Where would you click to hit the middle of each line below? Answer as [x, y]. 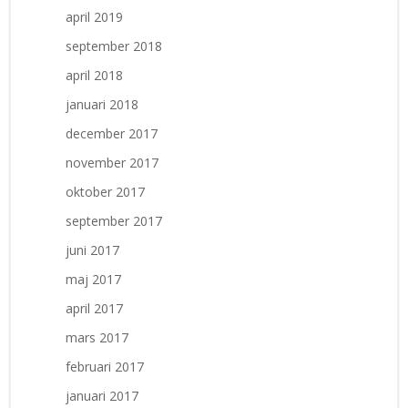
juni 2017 [92, 250]
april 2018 [94, 75]
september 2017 [114, 220]
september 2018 [114, 46]
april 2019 [94, 16]
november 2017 [112, 162]
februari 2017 [105, 366]
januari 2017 [102, 395]
